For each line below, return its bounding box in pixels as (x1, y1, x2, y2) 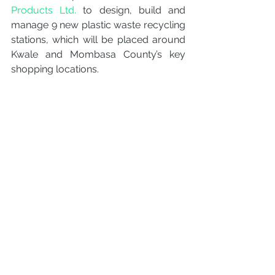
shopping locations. (11, 63, 99, 75)
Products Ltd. (11, 4, 77, 16)
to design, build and (76, 4, 186, 16)
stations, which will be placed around (11, 34, 185, 45)
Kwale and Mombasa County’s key (11, 48, 185, 60)
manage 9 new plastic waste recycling (11, 19, 185, 31)
